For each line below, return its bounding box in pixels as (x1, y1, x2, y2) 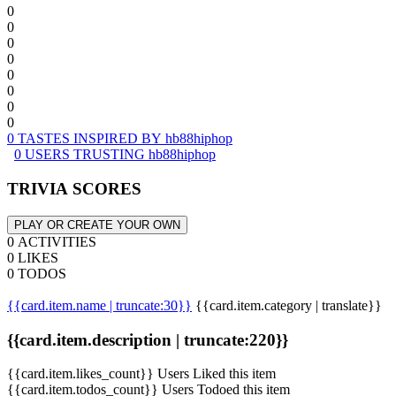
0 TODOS (7, 265, 66, 281)
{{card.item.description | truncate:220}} (7, 330, 288, 349)
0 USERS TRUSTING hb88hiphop (14, 147, 216, 163)
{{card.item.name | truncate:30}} (7, 297, 192, 313)
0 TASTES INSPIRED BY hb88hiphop (7, 131, 232, 147)
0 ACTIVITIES (7, 233, 96, 249)
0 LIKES (7, 249, 58, 265)
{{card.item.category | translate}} (195, 297, 382, 313)
